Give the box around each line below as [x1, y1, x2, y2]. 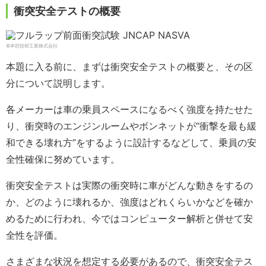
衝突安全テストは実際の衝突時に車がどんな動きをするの [6, 179, 253, 192]
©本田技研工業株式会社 [6, 43, 58, 49]
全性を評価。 [6, 229, 63, 242]
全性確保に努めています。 [6, 153, 120, 166]
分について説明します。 [6, 77, 110, 90]
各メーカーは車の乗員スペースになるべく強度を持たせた [6, 103, 253, 116]
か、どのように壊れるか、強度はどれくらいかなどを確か [6, 196, 253, 208]
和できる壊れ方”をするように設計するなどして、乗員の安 [6, 137, 256, 149]
